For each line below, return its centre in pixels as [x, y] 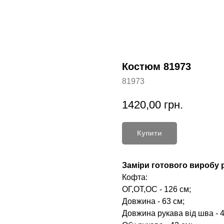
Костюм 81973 [156, 66]
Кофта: [135, 177]
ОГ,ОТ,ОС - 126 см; [156, 189]
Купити [149, 133]
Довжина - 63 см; [153, 201]
